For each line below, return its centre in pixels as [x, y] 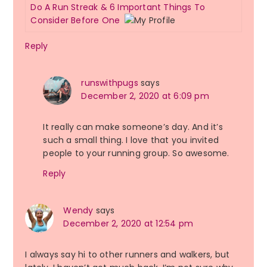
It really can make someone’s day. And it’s [133, 127]
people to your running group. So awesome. [136, 153]
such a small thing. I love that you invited [131, 140]
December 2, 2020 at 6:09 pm [145, 96]
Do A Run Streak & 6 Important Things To [118, 7]
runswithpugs [110, 83]
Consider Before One [75, 21]
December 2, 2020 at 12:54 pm [128, 224]
